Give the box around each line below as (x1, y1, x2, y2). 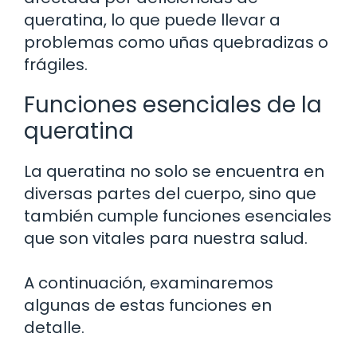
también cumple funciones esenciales (24, 205, 331, 228)
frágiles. (24, 53, 88, 76)
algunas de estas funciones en (24, 294, 272, 317)
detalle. (24, 316, 84, 339)
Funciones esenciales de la (24, 89, 322, 121)
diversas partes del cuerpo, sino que (24, 182, 316, 206)
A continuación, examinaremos (24, 272, 273, 295)
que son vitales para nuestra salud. (24, 227, 308, 250)
